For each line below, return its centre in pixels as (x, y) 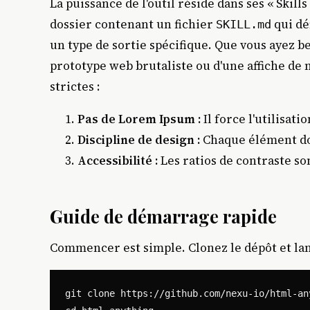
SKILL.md (244, 24)
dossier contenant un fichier (133, 24)
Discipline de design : (139, 139)
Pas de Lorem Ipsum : (139, 119)
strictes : (75, 86)
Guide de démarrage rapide (163, 216)
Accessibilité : (118, 160)
